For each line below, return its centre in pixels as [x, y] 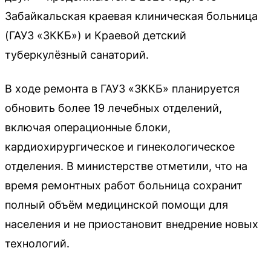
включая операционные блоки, [88, 127]
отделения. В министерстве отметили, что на [126, 166]
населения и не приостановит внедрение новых [132, 224]
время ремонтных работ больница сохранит [124, 185]
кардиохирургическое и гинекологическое [120, 146]
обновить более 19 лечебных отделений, [113, 108]
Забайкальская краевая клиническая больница [131, 16]
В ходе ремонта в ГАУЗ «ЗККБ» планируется [122, 88]
